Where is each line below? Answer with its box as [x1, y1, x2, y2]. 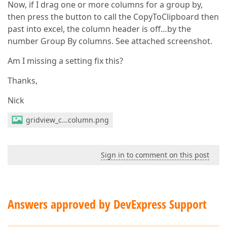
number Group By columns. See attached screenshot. [8, 35, 212, 47]
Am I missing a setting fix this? [8, 55, 123, 66]
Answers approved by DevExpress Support [8, 196, 207, 212]
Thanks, [8, 75, 37, 86]
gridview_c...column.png [26, 115, 109, 125]
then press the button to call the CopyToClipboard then [8, 11, 219, 22]
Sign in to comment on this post [101, 150, 209, 160]
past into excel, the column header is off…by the [8, 23, 191, 34]
